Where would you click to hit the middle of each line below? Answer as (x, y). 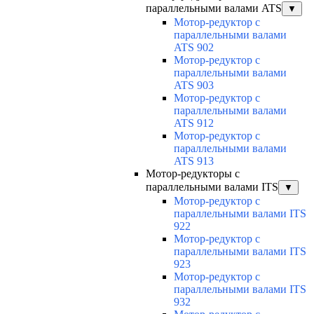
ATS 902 (194, 48)
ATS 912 (194, 123)
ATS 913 (194, 161)
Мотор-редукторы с (193, 174)
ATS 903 (194, 86)
